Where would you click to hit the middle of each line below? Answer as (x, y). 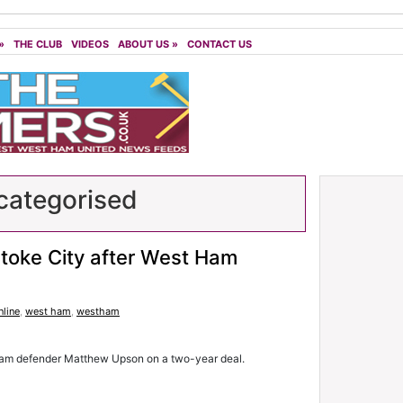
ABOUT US (143, 44)
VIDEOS (90, 44)
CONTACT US (219, 44)
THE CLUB (38, 44)
